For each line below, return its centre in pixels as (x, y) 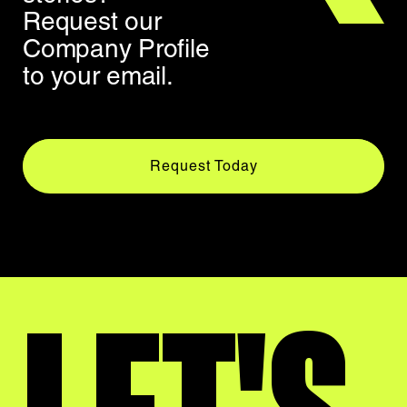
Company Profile (116, 49)
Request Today (203, 166)
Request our (92, 21)
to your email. (98, 76)
